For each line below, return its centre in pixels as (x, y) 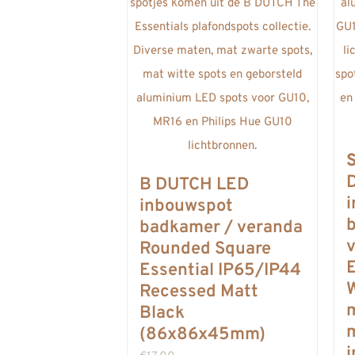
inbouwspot (186, 206)
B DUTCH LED (194, 185)
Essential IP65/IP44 (220, 270)
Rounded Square (205, 249)
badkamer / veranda (221, 227)
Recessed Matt (199, 292)
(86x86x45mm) (202, 334)
